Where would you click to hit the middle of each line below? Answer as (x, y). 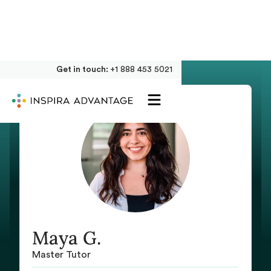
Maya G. (67, 238)
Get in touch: (83, 70)
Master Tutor (61, 255)
